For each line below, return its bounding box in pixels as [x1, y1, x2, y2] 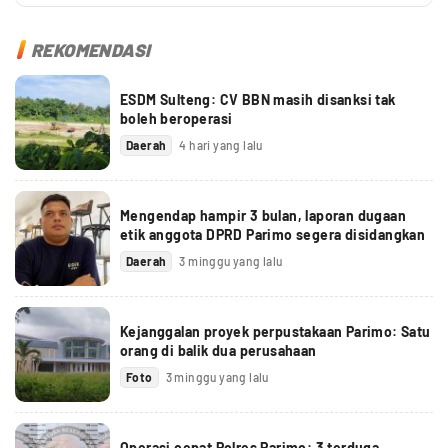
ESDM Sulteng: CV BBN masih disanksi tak [120, 90, 396, 108]
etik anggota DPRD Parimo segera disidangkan [120, 225, 426, 243]
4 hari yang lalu [179, 137, 263, 152]
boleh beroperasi [120, 109, 233, 127]
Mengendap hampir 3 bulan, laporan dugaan [120, 206, 406, 224]
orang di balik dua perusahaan [120, 341, 317, 359]
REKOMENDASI [31, 39, 151, 62]
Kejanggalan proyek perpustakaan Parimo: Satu [120, 322, 431, 340]
